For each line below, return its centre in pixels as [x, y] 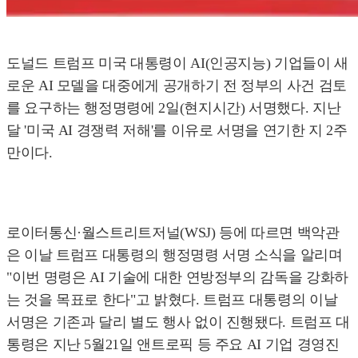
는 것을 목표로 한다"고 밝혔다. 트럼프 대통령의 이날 [172, 300]
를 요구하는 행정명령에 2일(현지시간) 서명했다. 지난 [174, 108]
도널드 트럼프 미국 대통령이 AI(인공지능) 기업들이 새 [177, 64]
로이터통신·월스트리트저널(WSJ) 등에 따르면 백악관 [173, 233]
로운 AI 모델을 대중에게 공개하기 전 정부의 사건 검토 [177, 86]
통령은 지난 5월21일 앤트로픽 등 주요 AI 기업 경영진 [173, 345]
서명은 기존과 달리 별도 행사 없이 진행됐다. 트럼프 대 [178, 322]
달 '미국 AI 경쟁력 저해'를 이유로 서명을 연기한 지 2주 [177, 131]
